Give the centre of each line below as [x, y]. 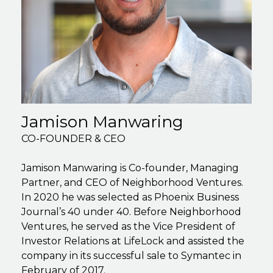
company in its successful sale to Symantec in [131, 255]
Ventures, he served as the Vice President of [128, 226]
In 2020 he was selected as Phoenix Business [130, 197]
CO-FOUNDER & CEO [73, 138]
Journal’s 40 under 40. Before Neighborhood [131, 211]
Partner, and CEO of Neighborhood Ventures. [132, 182]
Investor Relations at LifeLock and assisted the [133, 241]
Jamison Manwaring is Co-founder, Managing [130, 168]
